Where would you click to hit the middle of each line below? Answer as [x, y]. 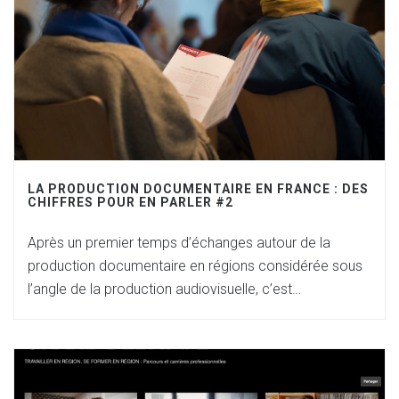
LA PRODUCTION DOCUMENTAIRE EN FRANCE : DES [198, 189]
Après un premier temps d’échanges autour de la [179, 243]
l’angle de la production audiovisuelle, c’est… [164, 289]
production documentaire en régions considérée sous [195, 266]
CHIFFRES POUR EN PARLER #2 [130, 202]
